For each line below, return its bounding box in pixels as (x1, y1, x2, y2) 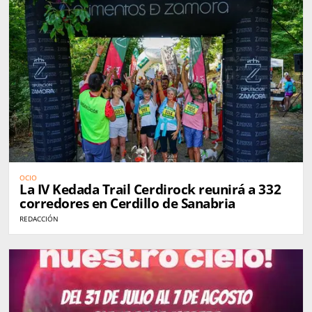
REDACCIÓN (19, 213, 58, 224)
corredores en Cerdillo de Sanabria (19, 194, 235, 212)
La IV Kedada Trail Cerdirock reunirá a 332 (19, 180, 281, 198)
